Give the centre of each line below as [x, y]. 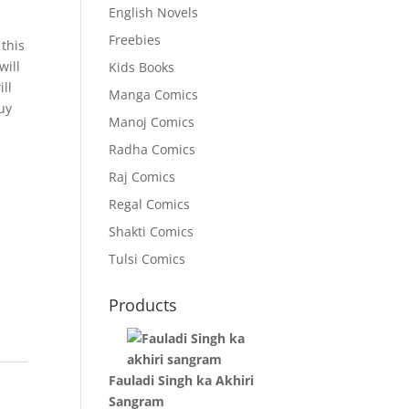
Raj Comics [142, 176]
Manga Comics [154, 94]
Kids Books [142, 67]
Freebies [135, 39]
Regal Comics [150, 204]
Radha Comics [152, 149]
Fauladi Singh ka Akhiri [182, 380]
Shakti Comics [152, 231]
